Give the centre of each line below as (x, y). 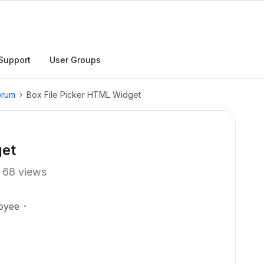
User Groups (75, 60)
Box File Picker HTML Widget (84, 95)
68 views (24, 172)
